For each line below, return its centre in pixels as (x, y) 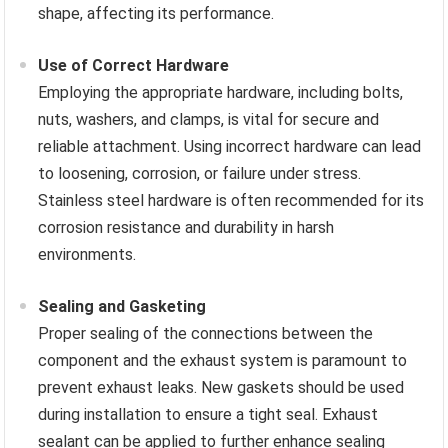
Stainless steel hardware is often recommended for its (231, 201)
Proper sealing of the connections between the (206, 334)
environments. (87, 255)
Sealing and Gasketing (122, 307)
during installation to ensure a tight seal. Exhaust (208, 415)
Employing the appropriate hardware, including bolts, (221, 93)
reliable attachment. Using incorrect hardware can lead (230, 147)
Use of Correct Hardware (134, 66)
